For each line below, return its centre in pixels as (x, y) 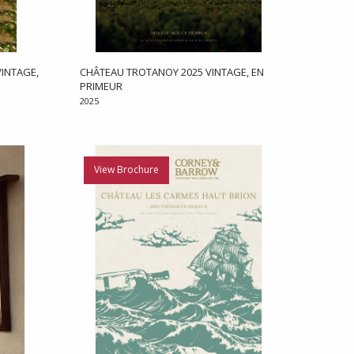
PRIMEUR (101, 87)
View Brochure (126, 170)
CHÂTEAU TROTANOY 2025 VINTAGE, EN (171, 72)
